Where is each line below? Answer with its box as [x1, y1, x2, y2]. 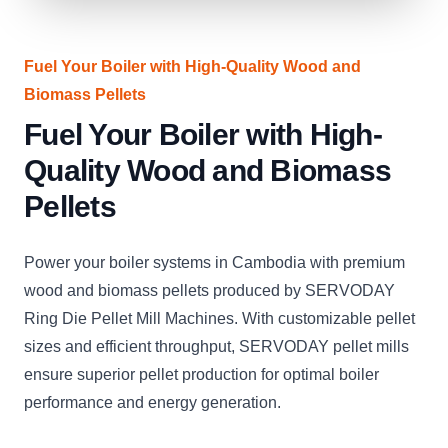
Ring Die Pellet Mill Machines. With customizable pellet [24, 310, 415, 327]
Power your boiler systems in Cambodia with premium [24, 254, 405, 271]
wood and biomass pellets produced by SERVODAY [24, 282, 395, 299]
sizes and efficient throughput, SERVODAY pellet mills [24, 338, 409, 355]
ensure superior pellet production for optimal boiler [24, 366, 379, 383]
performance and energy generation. [24, 394, 281, 411]
